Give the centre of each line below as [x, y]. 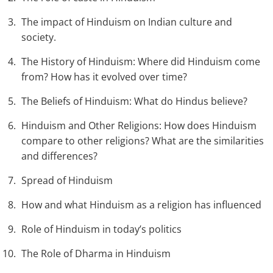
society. [39, 37]
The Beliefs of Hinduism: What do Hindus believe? [134, 101]
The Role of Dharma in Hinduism [96, 254]
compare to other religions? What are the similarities [143, 141]
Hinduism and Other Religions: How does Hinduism [139, 126]
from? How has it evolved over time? [104, 77]
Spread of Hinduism [67, 181]
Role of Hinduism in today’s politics [101, 229]
